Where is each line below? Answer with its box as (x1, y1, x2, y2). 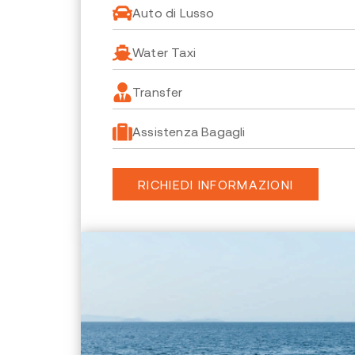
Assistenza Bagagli (132, 124, 246, 139)
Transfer (132, 84, 183, 99)
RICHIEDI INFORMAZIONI (138, 177, 294, 192)
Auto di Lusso (132, 5, 215, 20)
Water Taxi (132, 44, 196, 59)
